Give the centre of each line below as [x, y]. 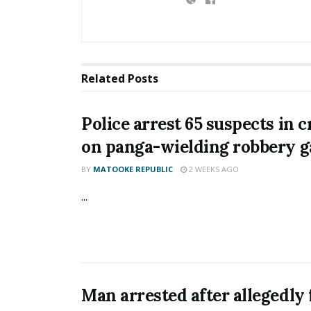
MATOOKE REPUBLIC [133, 169]
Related [103, 79]
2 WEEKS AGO [213, 169]
